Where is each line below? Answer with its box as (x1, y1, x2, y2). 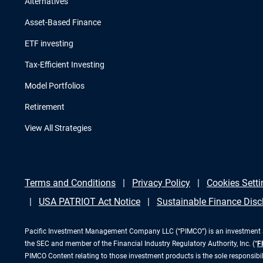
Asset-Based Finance (25, 18, 101, 28)
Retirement (25, 102, 65, 112)
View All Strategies (25, 123, 92, 133)
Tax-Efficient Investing (25, 60, 104, 70)
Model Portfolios (25, 81, 85, 91)
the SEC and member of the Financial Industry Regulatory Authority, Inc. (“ (25, 240, 257, 248)
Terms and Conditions (25, 177, 116, 189)
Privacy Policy (132, 177, 190, 189)
